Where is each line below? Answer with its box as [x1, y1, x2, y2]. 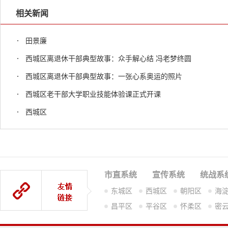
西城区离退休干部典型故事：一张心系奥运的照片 [25, 73, 182, 80]
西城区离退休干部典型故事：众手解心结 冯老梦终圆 [25, 55, 191, 63]
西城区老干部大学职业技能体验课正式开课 [25, 91, 161, 98]
